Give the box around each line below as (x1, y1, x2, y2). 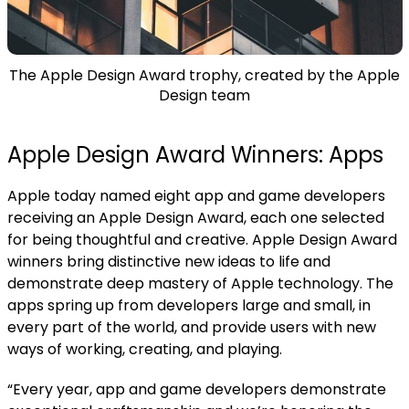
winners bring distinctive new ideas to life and (6, 251, 330, 273)
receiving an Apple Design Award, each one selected (6, 207, 384, 229)
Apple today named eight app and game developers (6, 185, 385, 207)
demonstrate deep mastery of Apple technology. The (6, 273, 393, 295)
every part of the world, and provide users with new (6, 317, 376, 339)
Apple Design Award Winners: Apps (6, 140, 383, 171)
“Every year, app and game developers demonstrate (6, 379, 386, 401)
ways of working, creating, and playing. (6, 339, 282, 361)
